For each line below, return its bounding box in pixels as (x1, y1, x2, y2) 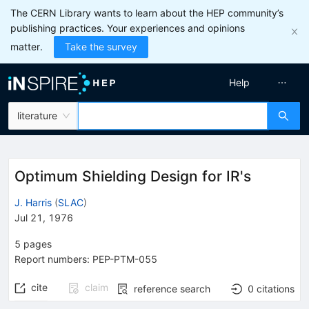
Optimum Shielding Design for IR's (14, 168, 251, 185)
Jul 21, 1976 (14, 211, 73, 223)
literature (17, 110, 57, 121)
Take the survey (65, 41, 137, 52)
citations (257, 282, 295, 295)
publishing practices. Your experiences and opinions (10, 22, 245, 34)
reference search (134, 282, 210, 295)
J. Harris (14, 196, 52, 208)
